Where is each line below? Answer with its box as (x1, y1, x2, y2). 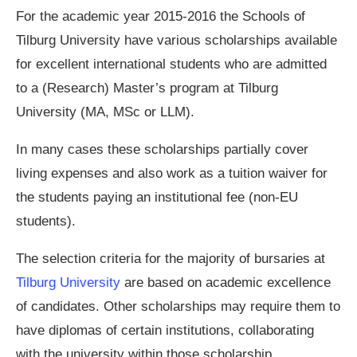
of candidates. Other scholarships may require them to (16, 299, 340, 314)
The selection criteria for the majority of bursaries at (16, 251, 325, 266)
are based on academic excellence (120, 275, 331, 290)
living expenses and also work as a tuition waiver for (16, 166, 328, 181)
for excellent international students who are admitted (16, 57, 327, 72)
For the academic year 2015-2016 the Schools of (16, 9, 305, 24)
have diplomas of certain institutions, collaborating (16, 323, 314, 338)
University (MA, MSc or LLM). (16, 104, 194, 120)
